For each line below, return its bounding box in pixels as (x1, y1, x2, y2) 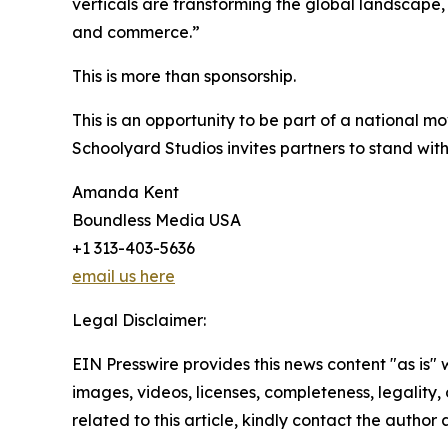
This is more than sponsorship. (72, 65, 296, 86)
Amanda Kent (72, 181, 179, 202)
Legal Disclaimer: (72, 309, 206, 330)
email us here (72, 265, 175, 286)
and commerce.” (72, 21, 200, 42)
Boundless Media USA (72, 209, 241, 230)
